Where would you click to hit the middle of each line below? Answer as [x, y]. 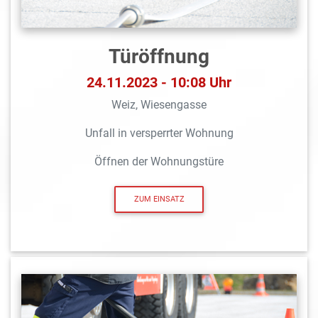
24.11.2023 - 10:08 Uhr [159, 82]
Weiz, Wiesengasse [159, 104]
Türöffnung [159, 56]
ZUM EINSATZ [159, 199]
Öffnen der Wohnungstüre [159, 161]
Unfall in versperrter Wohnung [159, 133]
